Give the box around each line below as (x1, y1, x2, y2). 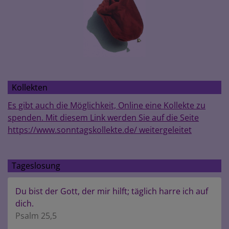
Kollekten (12, 81, 48, 93)
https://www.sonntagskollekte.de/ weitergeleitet (8, 124, 192, 135)
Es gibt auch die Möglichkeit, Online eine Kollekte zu (8, 99, 205, 111)
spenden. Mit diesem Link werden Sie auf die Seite (8, 111, 199, 123)
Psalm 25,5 (15, 210, 57, 222)
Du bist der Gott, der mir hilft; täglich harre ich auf (15, 186, 208, 197)
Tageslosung (12, 159, 60, 171)
